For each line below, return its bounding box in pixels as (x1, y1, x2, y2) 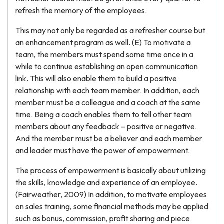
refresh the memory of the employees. (15, 5, 147, 15)
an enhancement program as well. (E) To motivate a (15, 37, 191, 47)
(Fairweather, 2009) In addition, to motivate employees (15, 189, 207, 199)
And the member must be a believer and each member (15, 133, 202, 143)
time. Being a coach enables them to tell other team (15, 109, 192, 119)
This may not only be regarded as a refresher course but (15, 25, 205, 35)
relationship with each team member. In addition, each (15, 85, 199, 95)
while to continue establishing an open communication (15, 61, 198, 71)
